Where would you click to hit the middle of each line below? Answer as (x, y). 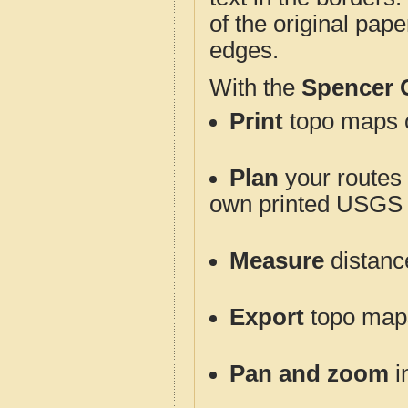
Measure (277, 260)
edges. (244, 50)
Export (267, 317)
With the (255, 87)
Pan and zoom (309, 373)
